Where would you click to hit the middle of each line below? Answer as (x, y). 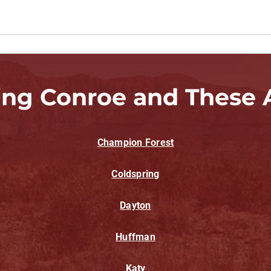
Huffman (135, 237)
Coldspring (135, 174)
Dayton (135, 206)
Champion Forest (135, 143)
